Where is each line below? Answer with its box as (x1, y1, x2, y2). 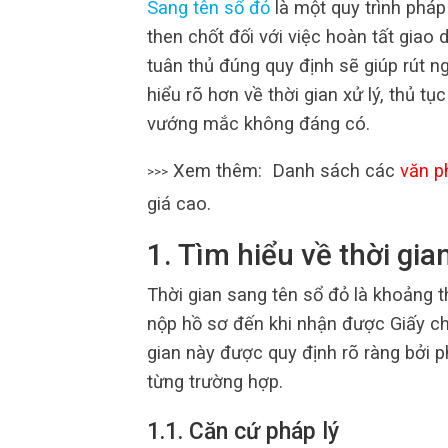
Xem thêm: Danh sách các (168, 159, 400, 181)
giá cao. (147, 192, 211, 214)
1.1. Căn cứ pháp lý (147, 418, 339, 446)
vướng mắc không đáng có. (147, 112, 370, 134)
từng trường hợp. (147, 370, 283, 392)
